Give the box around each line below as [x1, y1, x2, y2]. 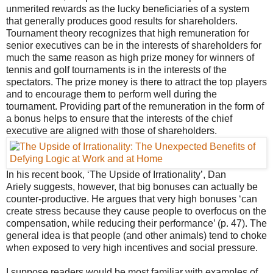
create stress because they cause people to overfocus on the [6, 205, 266, 216]
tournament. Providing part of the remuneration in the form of [6, 101, 264, 112]
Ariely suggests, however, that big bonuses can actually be [6, 181, 258, 192]
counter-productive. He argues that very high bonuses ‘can [6, 193, 257, 204]
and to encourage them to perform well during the [6, 88, 217, 99]
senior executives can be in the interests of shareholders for [6, 40, 261, 51]
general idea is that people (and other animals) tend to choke [6, 230, 267, 241]
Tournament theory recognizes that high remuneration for [6, 27, 249, 38]
